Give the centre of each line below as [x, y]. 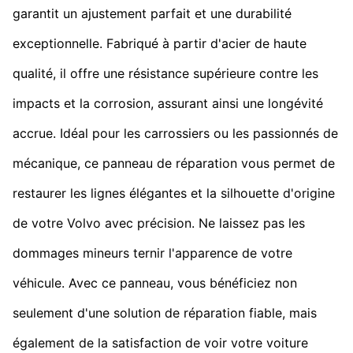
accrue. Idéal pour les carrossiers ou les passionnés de [175, 133]
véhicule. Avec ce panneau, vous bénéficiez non [155, 282]
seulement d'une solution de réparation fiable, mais [165, 312]
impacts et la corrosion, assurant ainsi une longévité [168, 103]
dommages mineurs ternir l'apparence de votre [152, 253]
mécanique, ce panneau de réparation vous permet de [174, 163]
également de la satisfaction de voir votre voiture [160, 342]
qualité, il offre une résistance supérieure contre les [165, 73]
